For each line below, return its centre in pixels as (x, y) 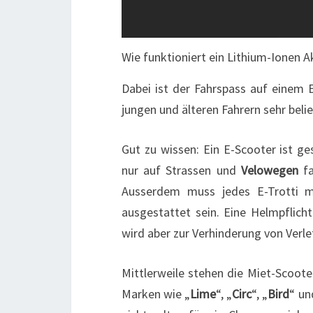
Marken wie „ (156, 294)
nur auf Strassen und (181, 170)
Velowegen (269, 170)
